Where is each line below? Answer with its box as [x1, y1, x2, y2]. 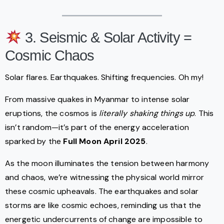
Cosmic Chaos [5, 47, 94, 63]
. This [194, 107, 214, 118]
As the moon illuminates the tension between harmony [5, 157, 209, 168]
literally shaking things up [99, 107, 195, 118]
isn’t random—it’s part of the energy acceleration [5, 121, 189, 132]
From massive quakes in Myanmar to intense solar [5, 93, 190, 104]
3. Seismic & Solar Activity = [21, 29, 191, 45]
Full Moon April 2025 [63, 135, 146, 146]
